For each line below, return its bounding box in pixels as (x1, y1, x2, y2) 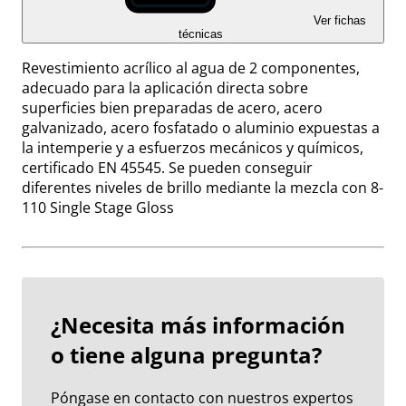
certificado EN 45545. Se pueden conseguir (22, 158, 313, 179)
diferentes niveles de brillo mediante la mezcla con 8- (22, 178, 383, 198)
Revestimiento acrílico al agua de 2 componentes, (22, 58, 360, 79)
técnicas (178, 27, 223, 42)
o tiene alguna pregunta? (51, 340, 322, 371)
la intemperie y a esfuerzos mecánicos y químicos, (22, 138, 363, 159)
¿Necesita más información (51, 310, 345, 341)
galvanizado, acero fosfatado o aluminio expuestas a (22, 118, 380, 139)
